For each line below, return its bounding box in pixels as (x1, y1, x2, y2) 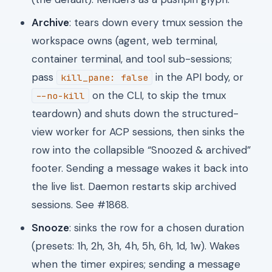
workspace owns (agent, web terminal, (32, 33, 217, 47)
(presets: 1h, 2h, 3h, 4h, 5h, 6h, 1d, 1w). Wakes (32, 239, 240, 253)
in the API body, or (152, 70, 243, 84)
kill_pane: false (61, 71, 148, 83)
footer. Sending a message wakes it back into (32, 161, 248, 175)
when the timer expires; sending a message (32, 257, 240, 271)
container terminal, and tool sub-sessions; (32, 52, 232, 66)
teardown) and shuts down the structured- (32, 106, 239, 120)
